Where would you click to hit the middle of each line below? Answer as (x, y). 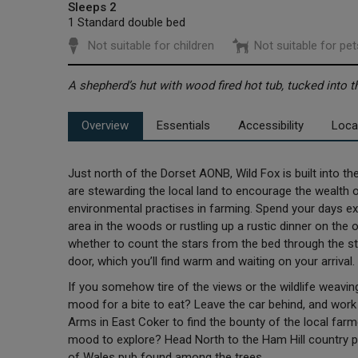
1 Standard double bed (126, 23)
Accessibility (271, 126)
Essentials (184, 126)
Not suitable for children (151, 46)
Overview (105, 126)
